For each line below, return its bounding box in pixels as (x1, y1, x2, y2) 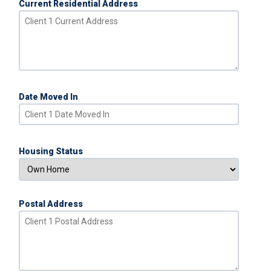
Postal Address (18, 199, 83, 209)
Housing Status (18, 146, 83, 157)
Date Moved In (18, 92, 78, 102)
